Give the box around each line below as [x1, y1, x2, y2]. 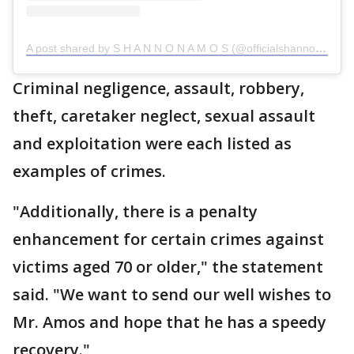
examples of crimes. [13, 160, 166, 183]
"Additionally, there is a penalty [13, 201, 258, 223]
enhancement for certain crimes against [13, 228, 324, 250]
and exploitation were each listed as [13, 133, 292, 155]
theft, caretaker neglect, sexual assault [13, 105, 315, 127]
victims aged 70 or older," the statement [13, 256, 323, 278]
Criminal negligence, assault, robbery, [13, 77, 304, 100]
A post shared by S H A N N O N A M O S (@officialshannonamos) [315, 42, 326, 55]
